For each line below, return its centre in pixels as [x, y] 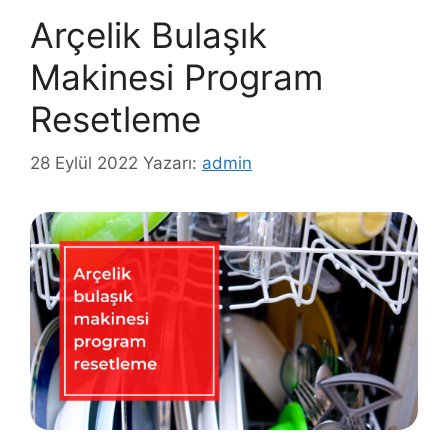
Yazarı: [172, 163]
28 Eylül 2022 [84, 163]
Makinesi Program [176, 76]
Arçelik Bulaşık [148, 34]
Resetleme [115, 118]
